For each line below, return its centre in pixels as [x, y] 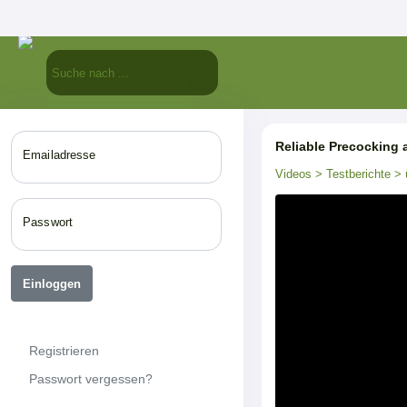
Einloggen [52, 283]
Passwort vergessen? [91, 378]
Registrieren [64, 350]
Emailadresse [60, 155]
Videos [293, 174]
